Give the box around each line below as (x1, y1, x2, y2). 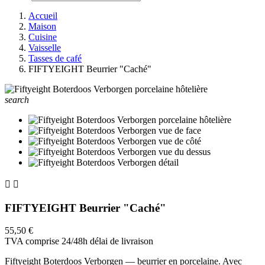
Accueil (28, 11, 57, 21)
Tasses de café (28, 53, 82, 63)
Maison (28, 21, 56, 31)
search (5, 95, 29, 105)
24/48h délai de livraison (62, 236, 153, 247)
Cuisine (28, 32, 57, 42)
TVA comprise (5, 236, 62, 247)
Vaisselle (28, 43, 61, 53)
